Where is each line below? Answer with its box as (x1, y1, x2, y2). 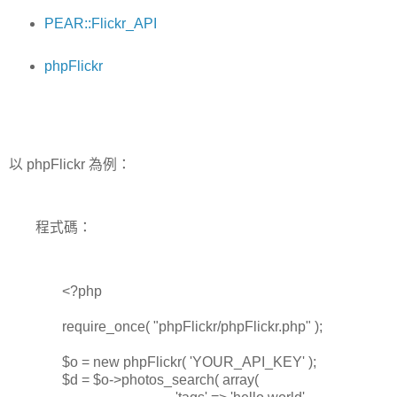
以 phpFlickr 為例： (9, 156, 131, 172)
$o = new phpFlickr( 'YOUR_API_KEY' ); (62, 354, 316, 370)
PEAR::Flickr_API (43, 16, 157, 32)
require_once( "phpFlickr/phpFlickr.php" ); (62, 318, 323, 334)
